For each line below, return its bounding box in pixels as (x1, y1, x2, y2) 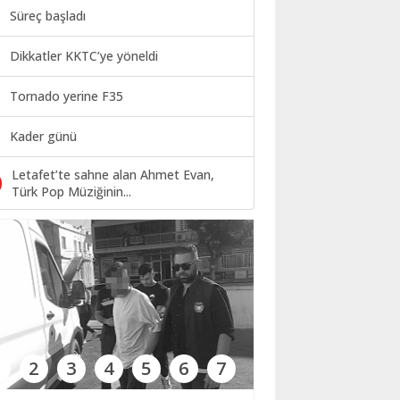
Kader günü (10, 128, 77, 146)
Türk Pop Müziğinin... (12, 183, 131, 201)
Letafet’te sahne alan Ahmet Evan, (12, 166, 214, 184)
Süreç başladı (10, 7, 86, 25)
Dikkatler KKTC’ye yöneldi (10, 47, 158, 65)
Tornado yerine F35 (10, 87, 123, 105)
